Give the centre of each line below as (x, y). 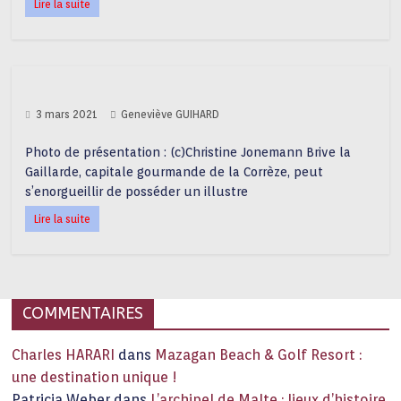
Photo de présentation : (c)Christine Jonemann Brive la (188, 152)
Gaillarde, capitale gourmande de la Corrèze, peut (175, 172)
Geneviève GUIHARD (171, 114)
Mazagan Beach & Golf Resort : (259, 355)
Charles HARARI (64, 355)
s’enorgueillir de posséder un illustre (137, 192)
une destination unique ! (95, 377)
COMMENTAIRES (83, 313)
